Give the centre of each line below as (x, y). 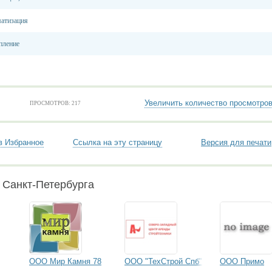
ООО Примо (242, 261)
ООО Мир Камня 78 (65, 261)
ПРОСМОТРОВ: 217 (55, 103)
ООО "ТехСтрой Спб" (163, 261)
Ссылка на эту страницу (117, 142)
